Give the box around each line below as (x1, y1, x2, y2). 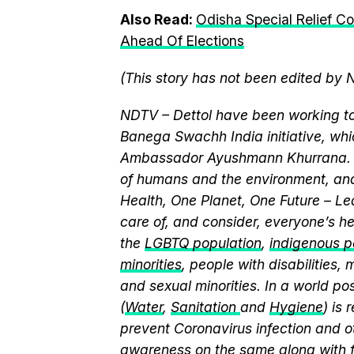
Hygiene (269, 299, 323, 315)
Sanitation (171, 299, 240, 315)
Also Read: (120, 11, 196, 28)
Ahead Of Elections (120, 32, 244, 49)
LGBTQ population (145, 235, 262, 251)
